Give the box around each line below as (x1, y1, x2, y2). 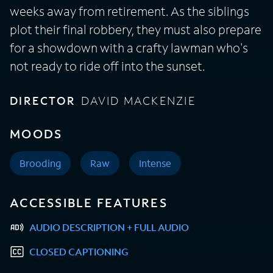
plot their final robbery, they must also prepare (10, 21, 261, 37)
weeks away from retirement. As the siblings (10, 3, 249, 19)
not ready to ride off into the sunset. (10, 58, 205, 74)
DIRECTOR (10, 93, 76, 108)
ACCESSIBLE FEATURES (10, 194, 168, 210)
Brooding (19, 157, 61, 169)
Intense (139, 157, 171, 169)
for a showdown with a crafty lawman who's (10, 40, 248, 55)
